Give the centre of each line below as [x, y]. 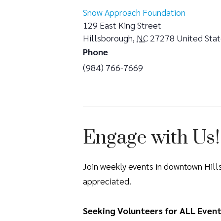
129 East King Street [122, 25]
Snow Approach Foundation [134, 12]
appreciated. [107, 181]
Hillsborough [108, 37]
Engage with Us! [151, 138]
